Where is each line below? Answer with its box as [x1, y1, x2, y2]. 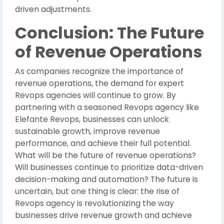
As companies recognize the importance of [15, 66, 183, 76]
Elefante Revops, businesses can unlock [15, 114, 169, 124]
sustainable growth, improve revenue [15, 126, 160, 136]
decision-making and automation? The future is [15, 174, 198, 184]
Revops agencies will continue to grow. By [15, 90, 176, 100]
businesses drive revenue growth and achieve [15, 210, 192, 220]
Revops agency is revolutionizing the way [15, 198, 174, 208]
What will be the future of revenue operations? [15, 150, 196, 160]
